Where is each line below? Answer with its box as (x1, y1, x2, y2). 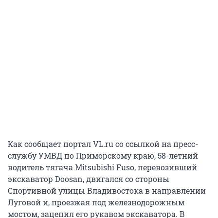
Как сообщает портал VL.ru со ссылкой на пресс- (8, 139, 198, 149)
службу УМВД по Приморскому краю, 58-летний (8, 150, 198, 161)
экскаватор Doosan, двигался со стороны (8, 174, 169, 184)
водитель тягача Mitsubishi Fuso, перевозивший (8, 162, 197, 173)
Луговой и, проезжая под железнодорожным (8, 197, 184, 208)
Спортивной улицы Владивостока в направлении (8, 185, 206, 196)
